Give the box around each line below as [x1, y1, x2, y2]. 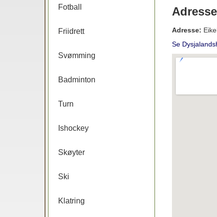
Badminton [58, 76, 96, 84]
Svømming [58, 51, 96, 60]
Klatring [58, 197, 85, 205]
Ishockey [58, 124, 89, 132]
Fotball [58, 3, 82, 11]
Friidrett [58, 27, 85, 35]
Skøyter [58, 148, 85, 156]
